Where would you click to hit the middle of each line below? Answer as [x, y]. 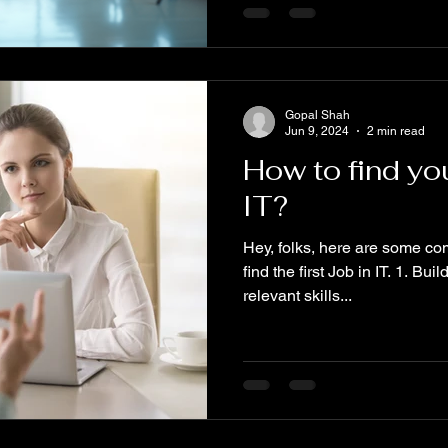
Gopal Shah [317, 114]
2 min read [396, 131]
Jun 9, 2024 [317, 131]
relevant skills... [297, 295]
